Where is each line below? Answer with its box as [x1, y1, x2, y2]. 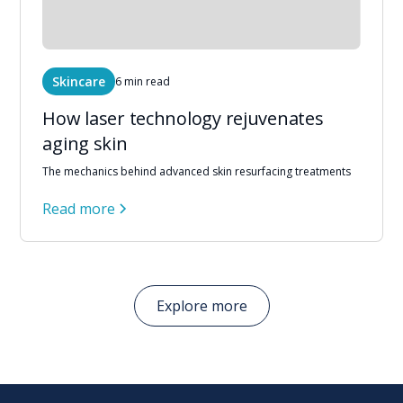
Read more [42, 199, 116, 219]
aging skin [42, 131, 128, 157]
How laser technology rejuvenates [42, 106, 324, 131]
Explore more [156, 296, 247, 317]
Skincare [52, 73, 106, 91]
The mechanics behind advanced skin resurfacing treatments [42, 164, 352, 180]
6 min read [115, 73, 171, 89]
